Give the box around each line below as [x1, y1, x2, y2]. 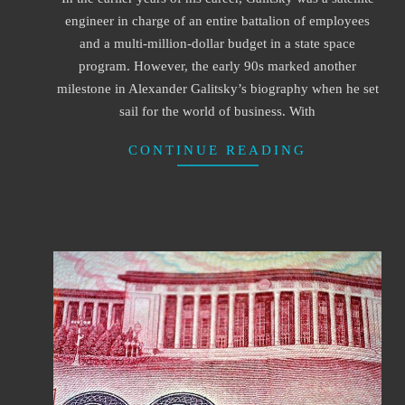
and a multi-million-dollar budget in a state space [80, 35, 355, 51]
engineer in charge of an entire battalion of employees [65, 13, 370, 28]
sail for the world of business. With [119, 103, 316, 118]
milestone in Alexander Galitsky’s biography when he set [56, 80, 379, 96]
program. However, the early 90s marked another [79, 58, 356, 73]
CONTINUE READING [128, 142, 306, 157]
